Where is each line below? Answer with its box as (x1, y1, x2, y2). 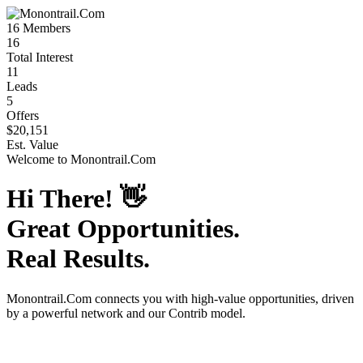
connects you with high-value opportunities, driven (92, 291, 354, 305)
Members (19, 21, 70, 35)
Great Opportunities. (6, 214, 240, 244)
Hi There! (6, 184, 120, 214)
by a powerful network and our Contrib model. (6, 305, 246, 320)
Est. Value (6, 138, 58, 152)
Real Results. (6, 244, 150, 274)
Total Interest (6, 50, 73, 64)
